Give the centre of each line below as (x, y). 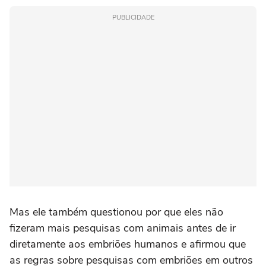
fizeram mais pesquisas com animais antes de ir (123, 228)
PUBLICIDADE (133, 18)
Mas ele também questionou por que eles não (116, 212)
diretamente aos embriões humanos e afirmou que (128, 244)
